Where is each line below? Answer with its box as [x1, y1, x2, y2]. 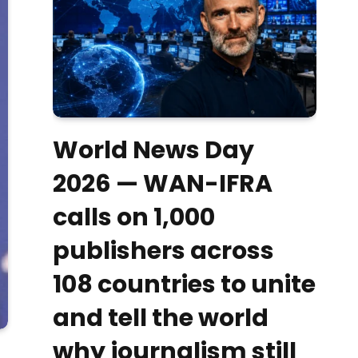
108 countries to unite [53, 267, 316, 301]
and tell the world [53, 300, 268, 335]
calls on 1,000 [53, 200, 215, 234]
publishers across [53, 233, 274, 268]
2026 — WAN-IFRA [53, 166, 272, 201]
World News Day [53, 133, 254, 167]
